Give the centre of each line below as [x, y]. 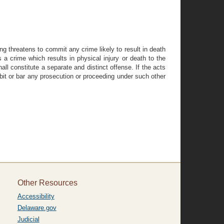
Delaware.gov [37, 208]
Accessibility [36, 196]
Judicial [28, 219]
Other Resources [47, 183]
